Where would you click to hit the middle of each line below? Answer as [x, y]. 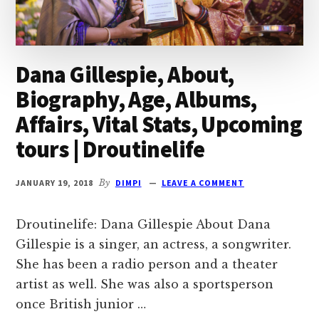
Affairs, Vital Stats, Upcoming [159, 124]
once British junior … [81, 304]
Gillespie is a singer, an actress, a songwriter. [154, 244]
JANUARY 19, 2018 [54, 182]
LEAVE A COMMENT [203, 182]
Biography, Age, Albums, [136, 99]
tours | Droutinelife [110, 149]
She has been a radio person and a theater [147, 264]
